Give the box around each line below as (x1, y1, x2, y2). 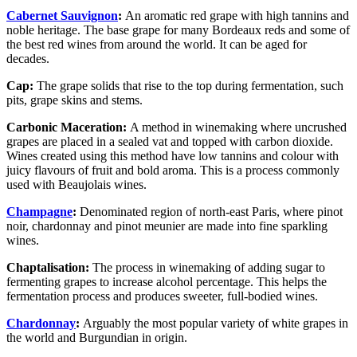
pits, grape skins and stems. (6, 93, 146, 108)
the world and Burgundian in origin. (6, 331, 190, 345)
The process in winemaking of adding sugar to (89, 261, 325, 275)
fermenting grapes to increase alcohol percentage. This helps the (6, 275, 327, 289)
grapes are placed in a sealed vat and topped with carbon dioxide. (6, 135, 333, 149)
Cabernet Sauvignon (6, 9, 118, 23)
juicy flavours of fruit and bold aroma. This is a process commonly (6, 163, 339, 178)
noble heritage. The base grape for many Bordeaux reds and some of (6, 23, 350, 37)
